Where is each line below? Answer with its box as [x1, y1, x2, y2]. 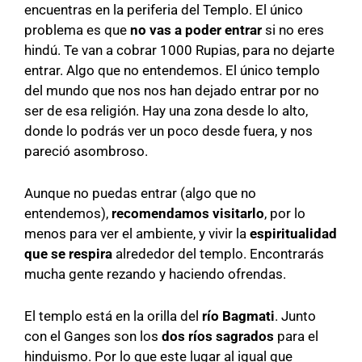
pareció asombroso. [24, 143, 148, 160]
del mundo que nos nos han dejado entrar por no [24, 82, 319, 99]
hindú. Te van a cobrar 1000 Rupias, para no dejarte [24, 42, 335, 59]
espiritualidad [250, 225, 337, 242]
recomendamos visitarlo [112, 205, 264, 222]
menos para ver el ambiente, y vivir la [24, 225, 250, 242]
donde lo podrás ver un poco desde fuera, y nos [24, 123, 313, 140]
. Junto [275, 308, 316, 325]
